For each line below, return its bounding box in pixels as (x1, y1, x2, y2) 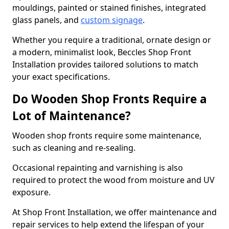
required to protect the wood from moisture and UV (12, 174, 215, 186)
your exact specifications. (12, 71, 110, 82)
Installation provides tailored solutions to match (12, 59, 198, 70)
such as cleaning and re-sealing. (12, 142, 135, 153)
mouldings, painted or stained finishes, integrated (12, 2, 206, 13)
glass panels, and (12, 14, 81, 26)
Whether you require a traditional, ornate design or (12, 34, 211, 45)
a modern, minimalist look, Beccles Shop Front (12, 47, 191, 58)
